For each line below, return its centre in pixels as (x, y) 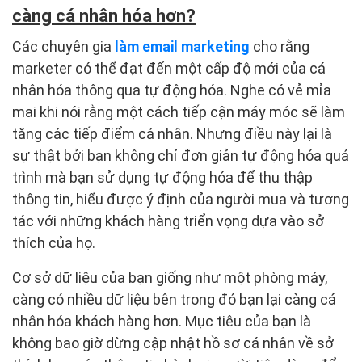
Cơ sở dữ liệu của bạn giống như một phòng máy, (170, 278)
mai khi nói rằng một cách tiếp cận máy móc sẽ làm (179, 112)
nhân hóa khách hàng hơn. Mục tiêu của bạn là (162, 322)
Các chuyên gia (63, 47)
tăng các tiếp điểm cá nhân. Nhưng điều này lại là (172, 134)
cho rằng (280, 47)
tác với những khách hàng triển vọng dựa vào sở (168, 221)
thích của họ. (54, 243)
